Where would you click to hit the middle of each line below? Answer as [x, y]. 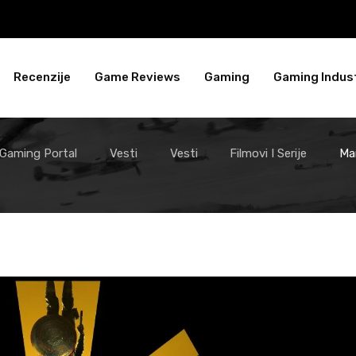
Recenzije [42, 77]
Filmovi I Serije [269, 153]
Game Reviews [137, 77]
